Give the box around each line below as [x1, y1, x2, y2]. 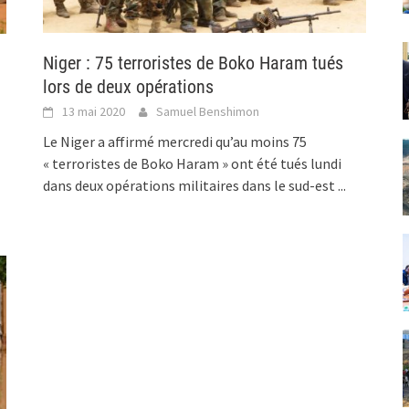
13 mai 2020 [62, 103, 126, 121]
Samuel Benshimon [156, 103, 260, 121]
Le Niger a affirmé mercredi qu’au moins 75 [43, 132, 308, 152]
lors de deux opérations [43, 76, 215, 99]
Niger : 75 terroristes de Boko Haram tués [43, 52, 344, 75]
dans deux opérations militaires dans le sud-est [43, 176, 339, 195]
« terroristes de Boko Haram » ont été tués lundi [43, 154, 342, 173]
